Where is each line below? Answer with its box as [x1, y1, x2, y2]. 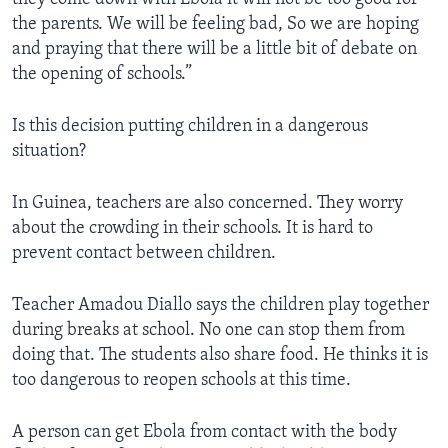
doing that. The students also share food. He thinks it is [12, 346, 428, 366]
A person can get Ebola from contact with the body [12, 423, 397, 443]
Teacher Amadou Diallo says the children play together [12, 296, 429, 316]
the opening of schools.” [12, 65, 192, 85]
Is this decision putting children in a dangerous [12, 117, 368, 137]
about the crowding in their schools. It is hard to [12, 219, 373, 239]
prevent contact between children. [12, 244, 276, 264]
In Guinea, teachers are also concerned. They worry [12, 194, 403, 214]
